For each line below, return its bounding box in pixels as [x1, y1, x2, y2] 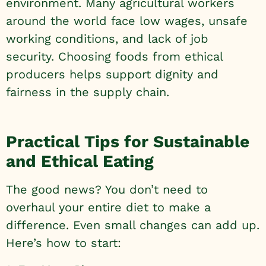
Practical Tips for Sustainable [6, 132, 249, 152]
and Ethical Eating [6, 151, 154, 172]
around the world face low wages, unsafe [6, 13, 248, 28]
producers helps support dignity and [6, 66, 218, 81]
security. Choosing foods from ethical [6, 49, 223, 64]
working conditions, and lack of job [6, 31, 208, 46]
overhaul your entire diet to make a [6, 200, 211, 215]
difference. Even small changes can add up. [6, 218, 259, 233]
